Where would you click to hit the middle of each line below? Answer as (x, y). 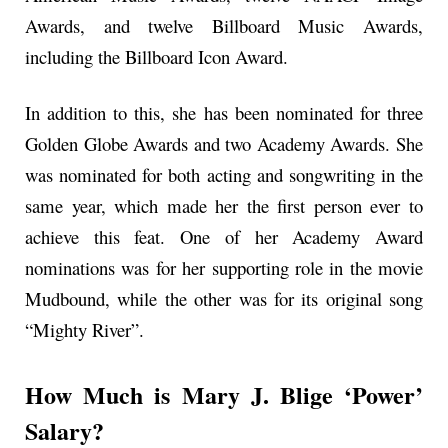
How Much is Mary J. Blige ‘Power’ (224, 395)
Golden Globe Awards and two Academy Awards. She (224, 144)
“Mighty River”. (84, 330)
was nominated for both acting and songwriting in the (224, 175)
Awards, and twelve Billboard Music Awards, (224, 26)
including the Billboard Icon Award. (156, 57)
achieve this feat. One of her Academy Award (224, 237)
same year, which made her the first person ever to (224, 206)
